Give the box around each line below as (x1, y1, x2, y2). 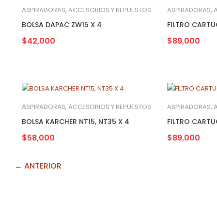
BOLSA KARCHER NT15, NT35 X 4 (22, 116, 129, 126)
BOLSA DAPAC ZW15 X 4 (22, 19, 102, 30)
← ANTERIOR (15, 160, 62, 171)
